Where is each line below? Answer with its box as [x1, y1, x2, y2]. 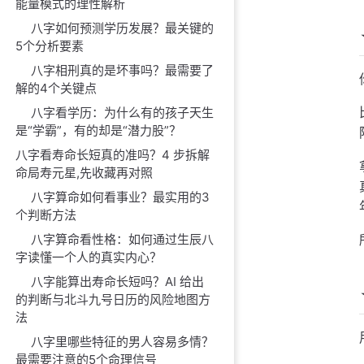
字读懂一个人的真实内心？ [15, 249, 162, 265]
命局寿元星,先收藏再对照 [15, 165, 154, 180]
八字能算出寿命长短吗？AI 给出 [31, 274, 205, 289]
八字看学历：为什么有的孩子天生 [31, 105, 214, 120]
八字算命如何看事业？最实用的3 [31, 189, 210, 205]
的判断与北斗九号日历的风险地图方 [15, 292, 211, 307]
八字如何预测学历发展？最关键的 [31, 20, 214, 36]
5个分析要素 [15, 38, 84, 54]
